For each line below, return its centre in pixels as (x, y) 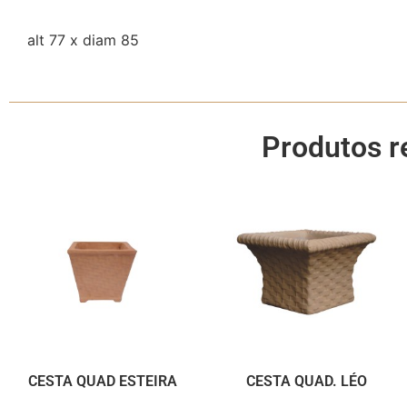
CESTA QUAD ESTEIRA (102, 381)
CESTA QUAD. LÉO (307, 381)
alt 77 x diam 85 (83, 40)
